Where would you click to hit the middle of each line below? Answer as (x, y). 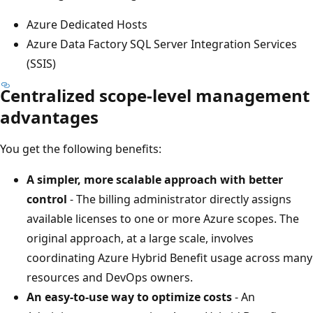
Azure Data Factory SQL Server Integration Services (162, 44)
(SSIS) (41, 64)
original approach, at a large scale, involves (140, 239)
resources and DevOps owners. (110, 278)
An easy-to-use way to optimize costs (129, 297)
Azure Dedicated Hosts (87, 25)
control (47, 199)
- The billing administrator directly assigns (179, 199)
